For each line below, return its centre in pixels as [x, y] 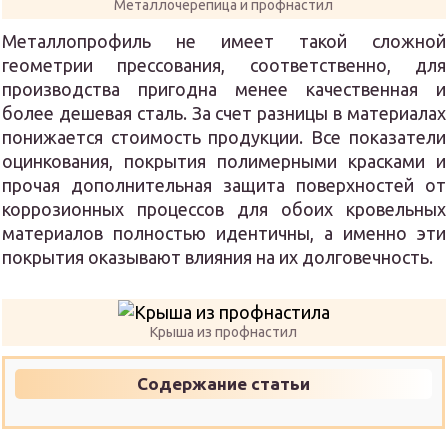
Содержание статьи [224, 383]
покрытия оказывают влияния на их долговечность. [218, 257]
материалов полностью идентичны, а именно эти [224, 233]
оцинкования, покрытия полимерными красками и [224, 161]
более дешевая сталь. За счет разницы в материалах [224, 113]
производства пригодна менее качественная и [224, 89]
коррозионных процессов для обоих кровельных [224, 209]
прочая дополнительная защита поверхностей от [224, 185]
